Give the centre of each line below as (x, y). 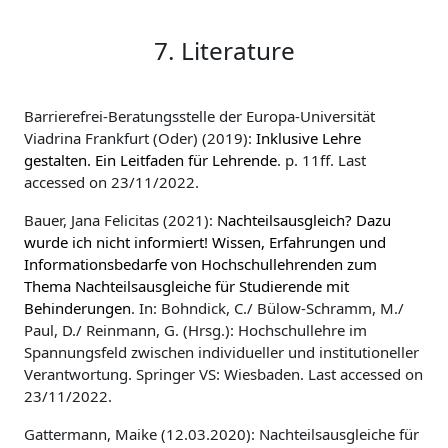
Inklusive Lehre (308, 138)
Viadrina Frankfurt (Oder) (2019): (140, 138)
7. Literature (224, 50)
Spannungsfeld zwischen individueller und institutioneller (221, 352)
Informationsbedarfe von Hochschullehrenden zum (200, 264)
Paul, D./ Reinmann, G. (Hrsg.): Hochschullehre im (195, 330)
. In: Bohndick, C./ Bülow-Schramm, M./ (267, 308)
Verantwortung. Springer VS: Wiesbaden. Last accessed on (223, 374)
